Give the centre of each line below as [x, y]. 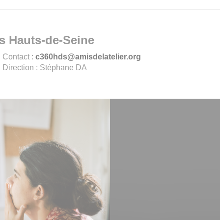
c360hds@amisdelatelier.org [88, 57]
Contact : [19, 57]
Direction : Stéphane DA [44, 68]
